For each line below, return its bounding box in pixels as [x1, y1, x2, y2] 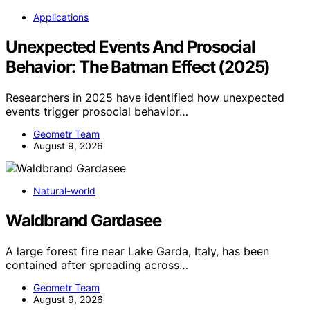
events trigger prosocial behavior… [6, 104, 188, 119]
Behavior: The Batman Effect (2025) [6, 57, 271, 77]
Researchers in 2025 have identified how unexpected [6, 91, 284, 105]
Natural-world [33, 185, 95, 197]
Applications [33, 11, 89, 24]
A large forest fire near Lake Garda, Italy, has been [6, 244, 269, 258]
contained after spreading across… [6, 257, 188, 272]
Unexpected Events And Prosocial [6, 37, 255, 57]
